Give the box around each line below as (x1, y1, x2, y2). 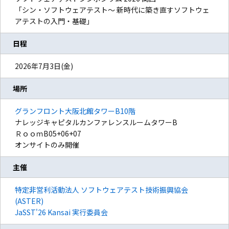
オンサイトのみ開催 (15, 140, 79, 150)
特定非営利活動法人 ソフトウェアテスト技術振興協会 (15, 185, 188, 195)
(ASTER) (15, 196, 43, 207)
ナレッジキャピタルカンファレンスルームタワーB (15, 117, 177, 128)
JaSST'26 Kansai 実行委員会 (15, 207, 108, 218)
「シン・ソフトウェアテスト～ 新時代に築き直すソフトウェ (15, 5, 210, 15)
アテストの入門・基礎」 (15, 16, 94, 27)
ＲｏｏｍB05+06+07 (15, 128, 81, 139)
